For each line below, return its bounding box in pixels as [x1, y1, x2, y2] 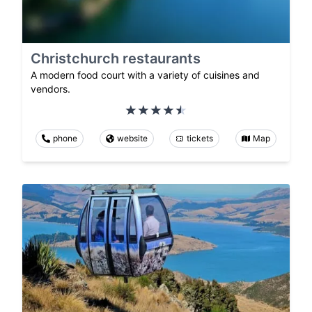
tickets [187, 133, 214, 144]
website [116, 133, 148, 144]
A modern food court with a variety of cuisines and [31, 69, 260, 81]
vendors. [31, 83, 70, 95]
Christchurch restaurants [31, 50, 201, 68]
